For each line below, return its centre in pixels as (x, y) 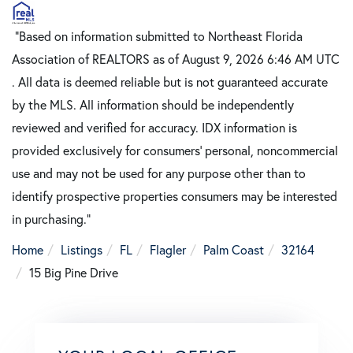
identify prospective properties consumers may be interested (175, 196)
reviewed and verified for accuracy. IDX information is (154, 128)
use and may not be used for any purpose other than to (159, 173)
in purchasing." (51, 219)
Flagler (168, 250)
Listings (82, 250)
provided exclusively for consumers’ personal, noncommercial (175, 150)
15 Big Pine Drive (74, 273)
